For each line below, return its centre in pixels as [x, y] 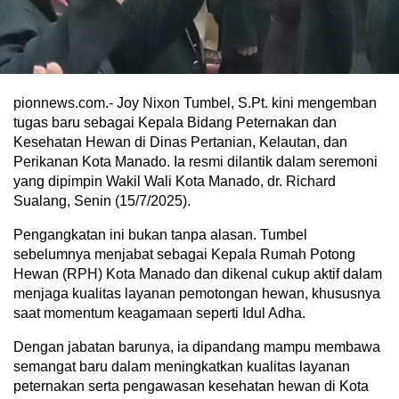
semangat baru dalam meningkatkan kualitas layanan [182, 367]
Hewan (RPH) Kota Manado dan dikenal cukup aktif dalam [198, 274]
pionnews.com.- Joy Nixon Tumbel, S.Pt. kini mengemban [195, 103]
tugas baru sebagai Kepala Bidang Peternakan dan [175, 123]
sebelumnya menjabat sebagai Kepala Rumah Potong [184, 255]
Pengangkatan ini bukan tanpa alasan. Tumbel [160, 235]
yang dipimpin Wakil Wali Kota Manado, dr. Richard [175, 182]
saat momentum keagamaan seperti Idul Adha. [159, 313]
